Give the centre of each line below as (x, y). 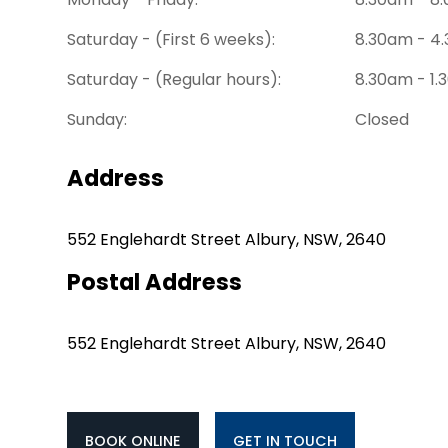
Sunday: (97, 119)
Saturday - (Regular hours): (174, 79)
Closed (382, 119)
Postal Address (155, 281)
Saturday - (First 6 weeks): (171, 39)
